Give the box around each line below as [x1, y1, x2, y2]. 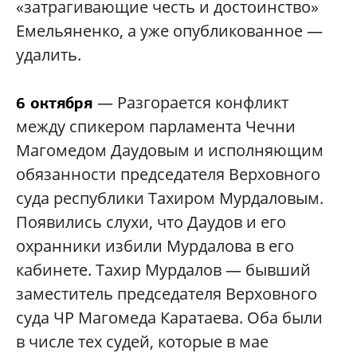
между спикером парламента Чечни [16, 116, 296, 138]
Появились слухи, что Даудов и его [16, 211, 286, 233]
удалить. [16, 44, 81, 66]
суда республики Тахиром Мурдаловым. [16, 187, 324, 210]
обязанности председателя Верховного [16, 163, 320, 186]
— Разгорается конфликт [97, 92, 288, 114]
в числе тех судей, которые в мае [16, 331, 269, 353]
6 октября [16, 92, 97, 114]
